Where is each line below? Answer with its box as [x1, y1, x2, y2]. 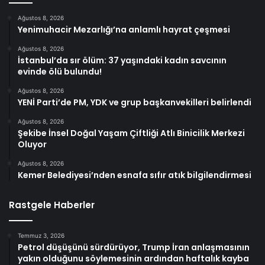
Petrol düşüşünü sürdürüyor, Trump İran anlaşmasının [18, 241, 250, 253]
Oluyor [18, 138, 47, 150]
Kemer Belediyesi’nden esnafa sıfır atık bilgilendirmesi [18, 169, 251, 181]
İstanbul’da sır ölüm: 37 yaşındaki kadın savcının [18, 54, 227, 66]
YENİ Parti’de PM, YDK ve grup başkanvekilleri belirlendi [18, 96, 251, 108]
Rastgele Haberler [9, 198, 95, 211]
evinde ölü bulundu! [18, 65, 102, 77]
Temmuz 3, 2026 [18, 231, 64, 239]
